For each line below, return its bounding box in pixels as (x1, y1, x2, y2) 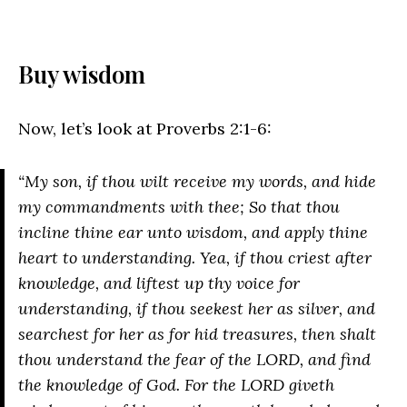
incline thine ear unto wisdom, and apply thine (18, 222, 368, 243)
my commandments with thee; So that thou (18, 196, 340, 218)
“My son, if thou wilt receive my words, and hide (18, 171, 376, 193)
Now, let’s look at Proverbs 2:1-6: (18, 118, 272, 140)
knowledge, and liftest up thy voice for (18, 273, 300, 294)
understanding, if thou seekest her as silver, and (18, 298, 375, 320)
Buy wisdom (18, 58, 145, 91)
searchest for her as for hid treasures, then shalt (18, 323, 376, 345)
